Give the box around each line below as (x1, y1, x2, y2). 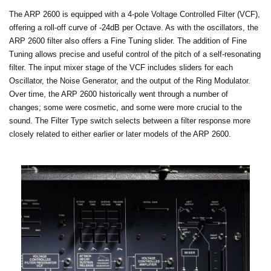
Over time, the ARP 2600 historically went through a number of (9, 89, 228, 99)
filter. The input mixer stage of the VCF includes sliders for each (9, 62, 233, 72)
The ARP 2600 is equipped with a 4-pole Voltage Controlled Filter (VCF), (9, 9, 260, 19)
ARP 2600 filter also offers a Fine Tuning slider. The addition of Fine (9, 36, 247, 45)
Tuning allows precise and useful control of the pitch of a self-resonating (9, 49, 261, 59)
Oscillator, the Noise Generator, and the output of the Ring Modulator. (9, 76, 250, 85)
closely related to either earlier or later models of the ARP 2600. (9, 129, 231, 139)
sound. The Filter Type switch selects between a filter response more (9, 116, 250, 125)
